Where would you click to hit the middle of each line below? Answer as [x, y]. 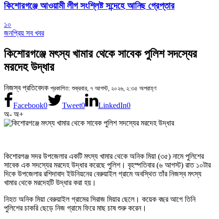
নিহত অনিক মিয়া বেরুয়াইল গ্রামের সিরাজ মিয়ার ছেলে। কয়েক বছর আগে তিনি [100, 199]
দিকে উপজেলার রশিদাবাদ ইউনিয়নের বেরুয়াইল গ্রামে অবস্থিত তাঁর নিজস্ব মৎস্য [103, 174]
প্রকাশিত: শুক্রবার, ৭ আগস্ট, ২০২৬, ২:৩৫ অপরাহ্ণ [103, 88]
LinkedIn [112, 106]
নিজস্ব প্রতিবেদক [27, 88]
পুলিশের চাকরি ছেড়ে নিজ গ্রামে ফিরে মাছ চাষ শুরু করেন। [75, 208]
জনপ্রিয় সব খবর [24, 33]
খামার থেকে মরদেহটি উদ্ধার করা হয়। [50, 183]
